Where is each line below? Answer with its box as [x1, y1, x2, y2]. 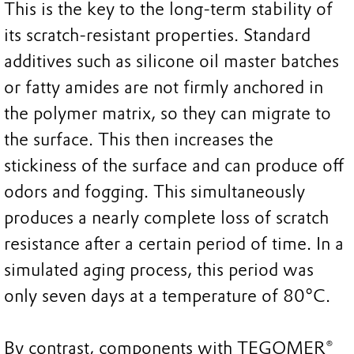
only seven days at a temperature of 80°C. [4, 285, 330, 307]
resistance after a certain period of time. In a [4, 233, 344, 255]
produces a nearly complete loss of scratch [4, 207, 329, 229]
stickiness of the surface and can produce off [4, 155, 344, 177]
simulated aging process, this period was [4, 259, 314, 281]
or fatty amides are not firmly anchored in [4, 77, 323, 99]
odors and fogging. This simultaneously [4, 181, 305, 203]
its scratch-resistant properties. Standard [4, 24, 311, 47]
